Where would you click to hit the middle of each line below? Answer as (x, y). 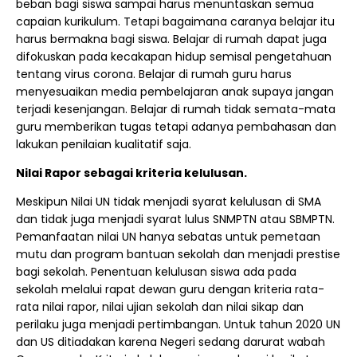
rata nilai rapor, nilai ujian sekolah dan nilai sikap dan (160, 307)
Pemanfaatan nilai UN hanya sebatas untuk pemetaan (168, 237)
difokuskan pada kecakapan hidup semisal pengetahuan (174, 57)
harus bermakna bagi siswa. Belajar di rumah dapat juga (171, 39)
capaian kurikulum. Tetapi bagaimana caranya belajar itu (175, 22)
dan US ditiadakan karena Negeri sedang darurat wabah (171, 342)
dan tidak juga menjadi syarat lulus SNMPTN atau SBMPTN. (175, 219)
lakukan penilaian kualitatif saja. (104, 144)
